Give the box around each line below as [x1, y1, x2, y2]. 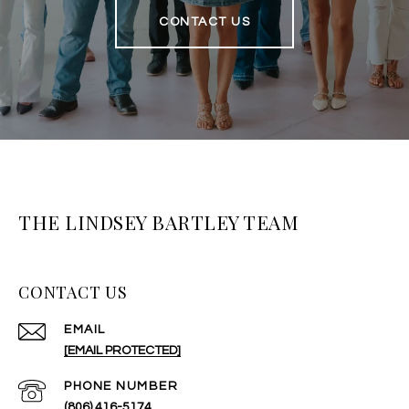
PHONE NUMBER [64, 379, 178, 393]
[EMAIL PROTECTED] [64, 343, 181, 357]
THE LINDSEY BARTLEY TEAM [18, 208, 299, 235]
